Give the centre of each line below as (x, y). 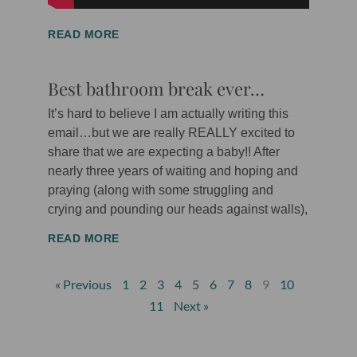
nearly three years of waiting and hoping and (173, 171)
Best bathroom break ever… (156, 89)
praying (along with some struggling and (161, 190)
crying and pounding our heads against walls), (178, 210)
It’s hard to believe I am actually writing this (168, 114)
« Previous (83, 284)
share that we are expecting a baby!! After (164, 152)
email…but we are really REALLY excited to (171, 133)
